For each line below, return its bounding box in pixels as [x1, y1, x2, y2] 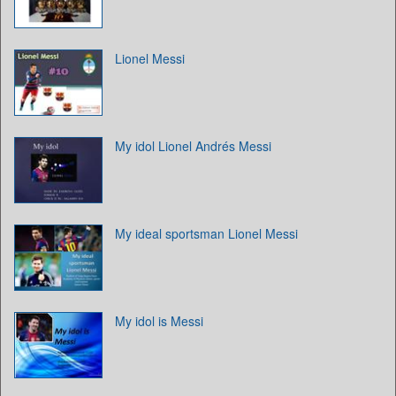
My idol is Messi [115, 311, 203, 330]
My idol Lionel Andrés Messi [115, 136, 271, 155]
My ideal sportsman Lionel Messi [115, 224, 298, 242]
